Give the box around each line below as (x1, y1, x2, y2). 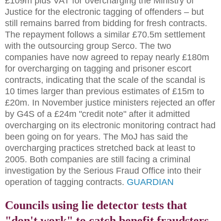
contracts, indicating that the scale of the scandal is (5, 74, 205, 85)
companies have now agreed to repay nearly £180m (5, 52, 209, 62)
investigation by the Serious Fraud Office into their (5, 165, 201, 176)
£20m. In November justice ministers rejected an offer (5, 97, 215, 108)
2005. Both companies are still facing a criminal (5, 154, 190, 164)
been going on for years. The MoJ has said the (5, 131, 188, 142)
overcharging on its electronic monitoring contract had (5, 120, 216, 130)
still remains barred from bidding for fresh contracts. (5, 18, 207, 28)
